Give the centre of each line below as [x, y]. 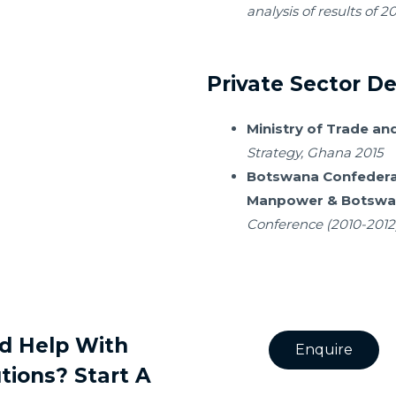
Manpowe [282, 201]
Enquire [324, 349]
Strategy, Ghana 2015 [315, 153]
